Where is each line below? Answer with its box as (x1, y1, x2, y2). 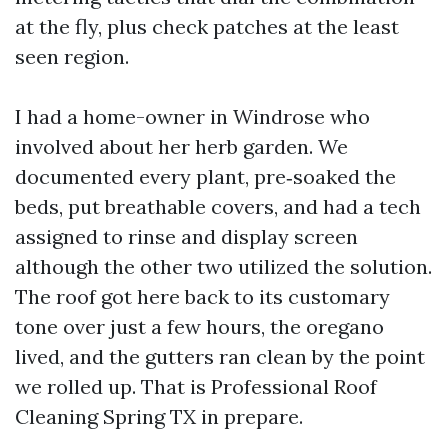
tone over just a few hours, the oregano (15, 314, 384, 339)
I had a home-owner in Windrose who (15, 104, 370, 129)
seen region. (15, 44, 129, 69)
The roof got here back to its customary (15, 284, 390, 309)
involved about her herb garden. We (15, 134, 348, 159)
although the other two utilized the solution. (15, 254, 432, 279)
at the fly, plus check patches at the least (15, 14, 399, 39)
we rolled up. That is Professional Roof (15, 374, 377, 399)
